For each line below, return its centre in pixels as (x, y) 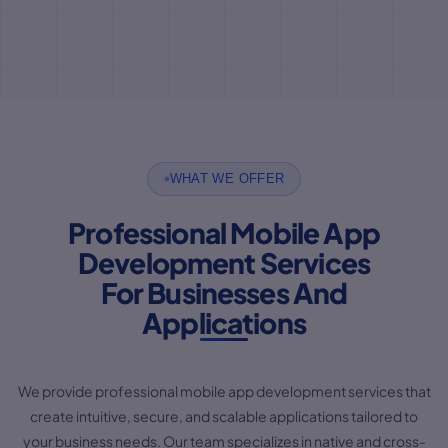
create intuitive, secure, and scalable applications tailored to (224, 415)
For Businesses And (224, 292)
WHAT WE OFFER (227, 178)
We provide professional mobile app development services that (224, 390)
